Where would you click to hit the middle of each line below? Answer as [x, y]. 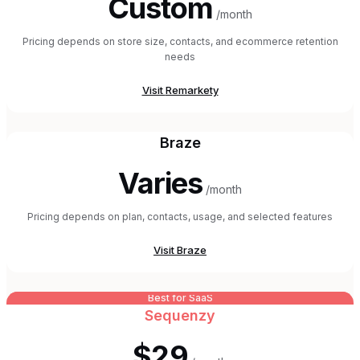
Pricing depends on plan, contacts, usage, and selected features [180, 217]
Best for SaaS [180, 298]
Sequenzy [180, 316]
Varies [160, 184]
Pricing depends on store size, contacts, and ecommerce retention [180, 42]
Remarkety [192, 90]
